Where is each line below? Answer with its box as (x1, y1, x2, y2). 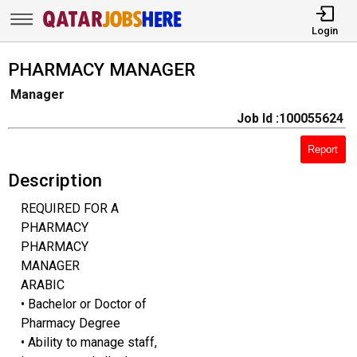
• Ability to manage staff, (20, 334, 157, 350)
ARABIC (20, 277, 65, 292)
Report (308, 143, 339, 155)
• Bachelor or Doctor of (20, 296, 147, 312)
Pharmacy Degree (20, 315, 120, 331)
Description (7, 169, 102, 190)
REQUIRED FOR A (20, 200, 119, 216)
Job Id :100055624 (236, 111, 343, 127)
